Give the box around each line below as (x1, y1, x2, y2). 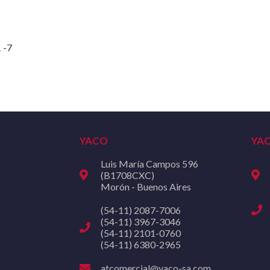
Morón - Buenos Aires (100, 180, 191, 192)
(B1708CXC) (100, 169, 154, 181)
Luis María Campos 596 (100, 157, 198, 169)
